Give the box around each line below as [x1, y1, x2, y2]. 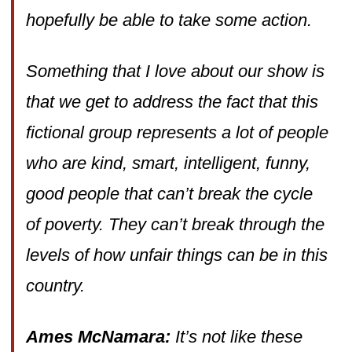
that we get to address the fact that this [25, 91, 318, 112]
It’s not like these [174, 326, 302, 346]
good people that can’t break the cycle [25, 183, 313, 203]
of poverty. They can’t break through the [25, 214, 324, 234]
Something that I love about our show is [25, 60, 324, 81]
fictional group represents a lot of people [25, 122, 328, 142]
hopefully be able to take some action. [25, 9, 312, 30]
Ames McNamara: [25, 326, 175, 346]
